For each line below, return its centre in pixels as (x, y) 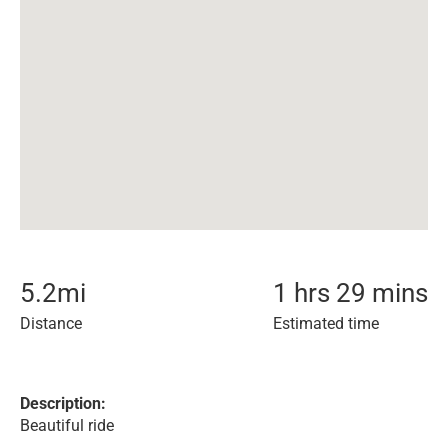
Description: (63, 403)
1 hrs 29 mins (350, 293)
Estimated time (326, 323)
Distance (51, 323)
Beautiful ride (67, 425)
